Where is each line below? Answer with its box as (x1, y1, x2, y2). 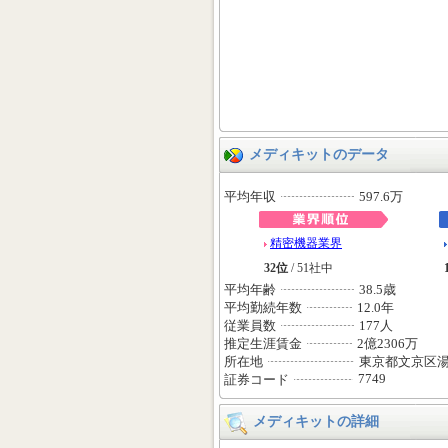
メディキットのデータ (249, 147, 389, 162)
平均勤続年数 (224, 300, 302, 315)
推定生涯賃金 (224, 336, 302, 351)
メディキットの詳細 (253, 414, 379, 429)
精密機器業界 (270, 236, 342, 250)
